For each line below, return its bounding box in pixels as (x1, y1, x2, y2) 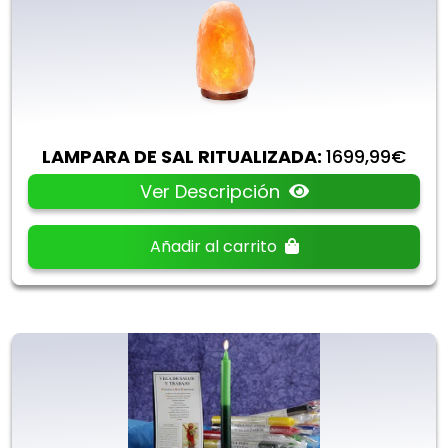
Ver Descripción (139, 178, 285, 204)
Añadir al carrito (149, 234, 281, 258)
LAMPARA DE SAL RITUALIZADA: (42, 143, 322, 169)
